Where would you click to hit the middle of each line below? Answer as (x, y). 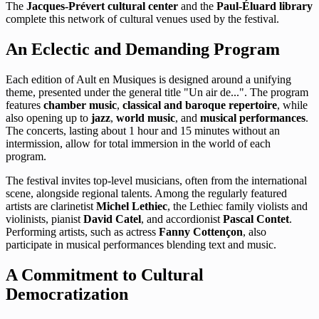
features (25, 105)
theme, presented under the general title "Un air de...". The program (157, 93)
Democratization (67, 294)
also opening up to (48, 118)
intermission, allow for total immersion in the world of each (138, 144)
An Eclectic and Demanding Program (143, 49)
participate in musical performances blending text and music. (141, 245)
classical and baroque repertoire (200, 105)
